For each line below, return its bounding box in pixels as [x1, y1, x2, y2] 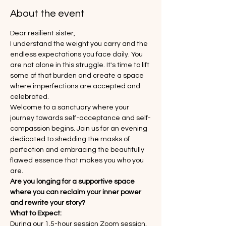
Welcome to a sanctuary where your [10, 104, 131, 111]
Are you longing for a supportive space [10, 178, 136, 185]
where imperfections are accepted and [10, 83, 142, 90]
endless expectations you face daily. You [10, 51, 144, 58]
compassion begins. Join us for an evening [10, 125, 149, 132]
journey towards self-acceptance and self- [10, 115, 151, 122]
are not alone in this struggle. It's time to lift [10, 62, 151, 69]
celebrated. [10, 93, 49, 100]
